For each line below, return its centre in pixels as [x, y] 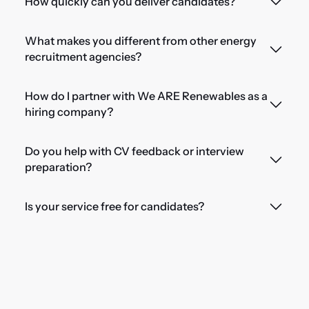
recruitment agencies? [83, 56]
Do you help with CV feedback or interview [134, 151]
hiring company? [69, 111]
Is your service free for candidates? [114, 206]
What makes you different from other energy [140, 40]
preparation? [58, 167]
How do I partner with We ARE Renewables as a [146, 96]
